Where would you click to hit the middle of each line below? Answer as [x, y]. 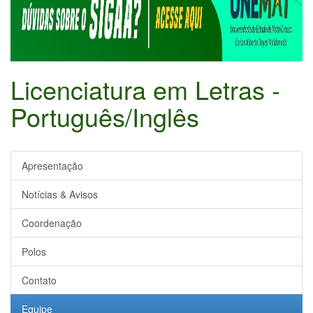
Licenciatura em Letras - [145, 89]
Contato [39, 281]
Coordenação [52, 223]
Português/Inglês [105, 117]
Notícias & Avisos [60, 195]
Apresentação [52, 166]
